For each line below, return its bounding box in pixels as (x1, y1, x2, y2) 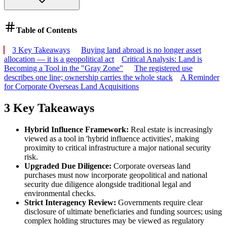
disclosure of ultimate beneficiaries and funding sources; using (24, 207, 222, 216)
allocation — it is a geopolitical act (4, 55, 114, 64)
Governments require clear (116, 198, 203, 207)
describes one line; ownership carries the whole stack (4, 73, 173, 82)
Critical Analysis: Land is (122, 55, 202, 64)
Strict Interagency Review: (24, 198, 116, 207)
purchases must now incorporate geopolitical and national (24, 171, 207, 180)
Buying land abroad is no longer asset (81, 46, 201, 55)
